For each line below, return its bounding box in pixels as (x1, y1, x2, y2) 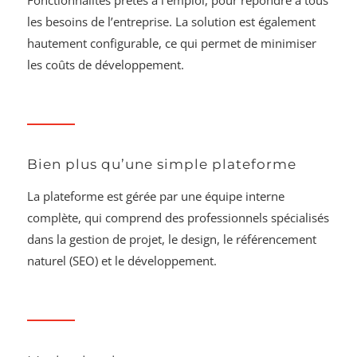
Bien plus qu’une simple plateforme (27, 156, 297, 173)
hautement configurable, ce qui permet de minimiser (27, 34, 317, 51)
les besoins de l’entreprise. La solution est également (27, 13, 316, 29)
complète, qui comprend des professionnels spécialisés (27, 210, 330, 226)
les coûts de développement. (27, 56, 185, 73)
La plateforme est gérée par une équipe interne (27, 188, 285, 205)
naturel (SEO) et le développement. (27, 253, 218, 269)
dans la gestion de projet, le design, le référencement (27, 231, 317, 248)
